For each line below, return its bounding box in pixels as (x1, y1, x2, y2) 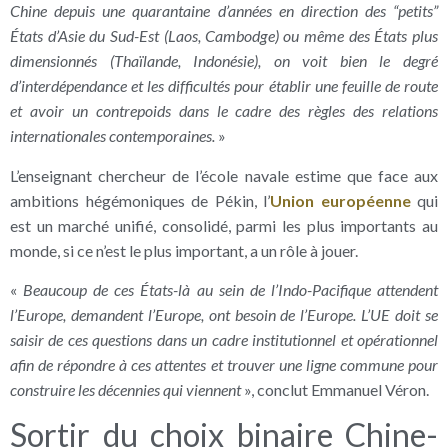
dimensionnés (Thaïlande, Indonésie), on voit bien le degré (10, 51, 438, 71)
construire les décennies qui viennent (10, 379, 241, 399)
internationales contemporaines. (10, 126, 218, 146)
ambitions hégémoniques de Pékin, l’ (10, 190, 270, 210)
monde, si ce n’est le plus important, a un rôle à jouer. (10, 240, 358, 260)
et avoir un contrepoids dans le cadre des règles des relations (10, 101, 438, 121)
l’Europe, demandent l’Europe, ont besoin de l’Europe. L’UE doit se (10, 304, 438, 324)
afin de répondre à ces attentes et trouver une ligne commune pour (10, 354, 438, 374)
